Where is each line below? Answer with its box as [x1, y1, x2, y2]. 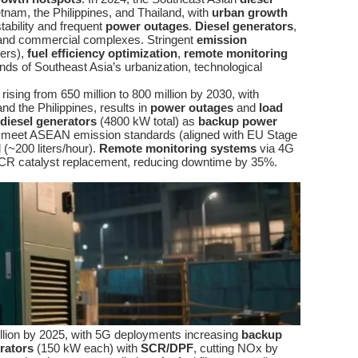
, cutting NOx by [193, 341, 278, 356]
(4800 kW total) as [97, 114, 198, 128]
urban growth [212, 6, 288, 19]
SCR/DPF [141, 341, 193, 356]
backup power [198, 114, 277, 128]
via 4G [257, 141, 294, 155]
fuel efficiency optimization [27, 46, 177, 60]
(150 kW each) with [34, 341, 141, 356]
